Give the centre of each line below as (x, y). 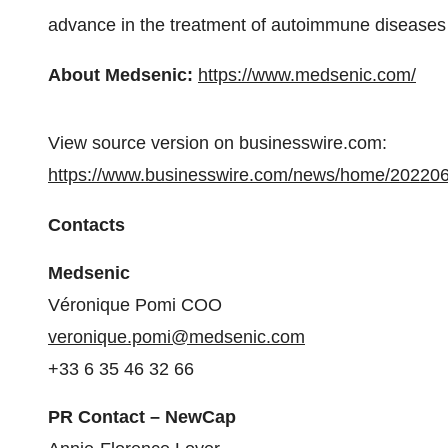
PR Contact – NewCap (142, 417)
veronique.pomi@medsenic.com (176, 337)
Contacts (86, 225)
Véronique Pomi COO (135, 305)
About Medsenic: (123, 75)
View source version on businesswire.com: (217, 143)
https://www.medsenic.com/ (307, 75)
